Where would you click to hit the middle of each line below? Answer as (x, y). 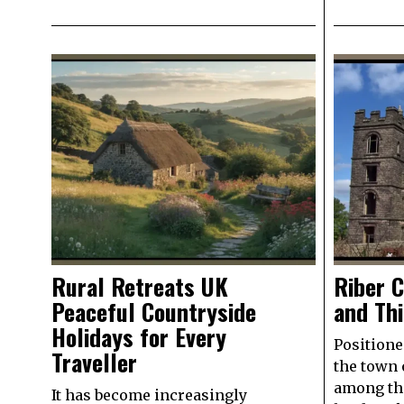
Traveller (97, 362)
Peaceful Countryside (154, 311)
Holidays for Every (139, 336)
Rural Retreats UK (140, 286)
